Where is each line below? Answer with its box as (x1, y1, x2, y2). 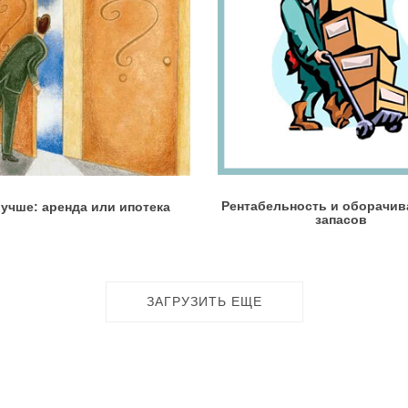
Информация (127, 387, 227, 405)
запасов (314, 212, 367, 228)
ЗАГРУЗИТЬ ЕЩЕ (146, 294, 262, 310)
